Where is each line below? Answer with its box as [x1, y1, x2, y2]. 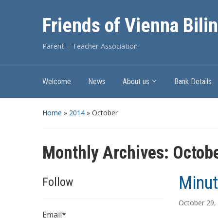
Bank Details [174, 77, 212, 86]
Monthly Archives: [42, 143, 173, 163]
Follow [42, 175, 73, 189]
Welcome [42, 77, 71, 86]
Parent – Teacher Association [42, 41, 138, 51]
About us [123, 77, 149, 86]
